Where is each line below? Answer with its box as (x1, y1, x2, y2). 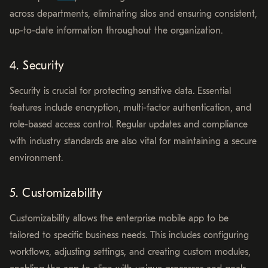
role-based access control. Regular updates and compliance (10, 119, 248, 130)
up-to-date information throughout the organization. (10, 25, 223, 36)
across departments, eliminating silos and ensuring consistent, (10, 8, 257, 20)
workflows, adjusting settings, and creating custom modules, (10, 246, 251, 258)
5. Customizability (10, 186, 103, 200)
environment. (10, 153, 63, 164)
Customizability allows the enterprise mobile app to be (10, 213, 229, 224)
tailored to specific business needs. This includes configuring (10, 230, 249, 241)
